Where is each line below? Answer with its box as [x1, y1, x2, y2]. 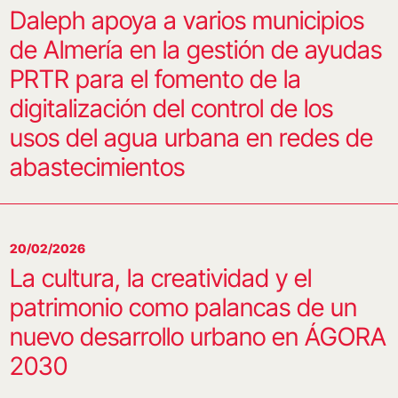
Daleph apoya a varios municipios [9, 5, 364, 36]
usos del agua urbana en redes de [9, 123, 373, 153]
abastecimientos [9, 152, 185, 182]
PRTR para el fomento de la [9, 64, 301, 94]
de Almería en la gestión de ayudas [9, 35, 382, 65]
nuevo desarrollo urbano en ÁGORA [9, 322, 386, 352]
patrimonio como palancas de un [9, 292, 357, 322]
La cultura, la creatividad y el [9, 263, 312, 293]
